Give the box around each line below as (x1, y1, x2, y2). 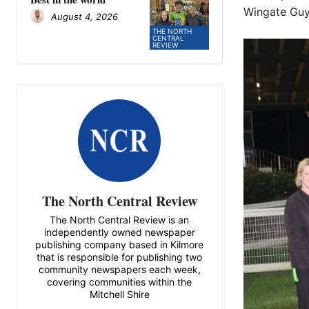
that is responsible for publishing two (37, 250, 203, 263)
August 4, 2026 (51, 11, 118, 23)
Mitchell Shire (89, 288, 150, 300)
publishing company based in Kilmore (35, 238, 204, 250)
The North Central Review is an (50, 213, 190, 226)
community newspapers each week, (38, 263, 201, 275)
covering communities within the (47, 275, 192, 288)
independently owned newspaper (43, 226, 195, 238)
